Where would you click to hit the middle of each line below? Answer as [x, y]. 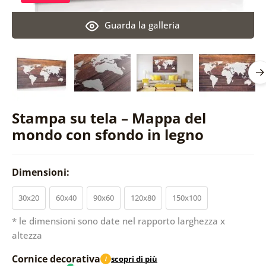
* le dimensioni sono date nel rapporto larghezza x [118, 221]
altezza [27, 235]
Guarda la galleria [142, 25]
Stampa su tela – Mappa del [109, 118]
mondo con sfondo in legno [107, 134]
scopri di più [134, 259]
